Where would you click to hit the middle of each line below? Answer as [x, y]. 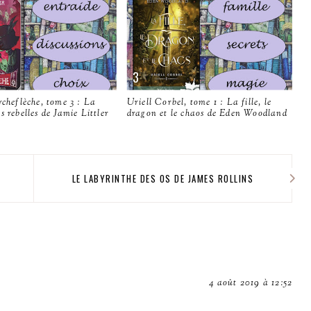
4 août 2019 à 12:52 [251, 283]
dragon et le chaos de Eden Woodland [207, 114]
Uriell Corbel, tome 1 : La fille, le [199, 102]
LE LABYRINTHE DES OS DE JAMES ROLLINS [163, 178]
